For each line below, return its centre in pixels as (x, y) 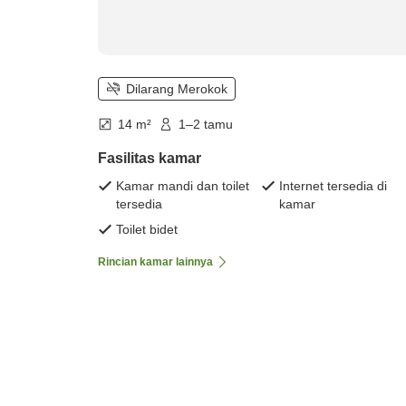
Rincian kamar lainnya (155, 262)
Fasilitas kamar (150, 159)
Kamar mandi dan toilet (183, 186)
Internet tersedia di (333, 186)
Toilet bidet (147, 230)
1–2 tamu (206, 125)
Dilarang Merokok (177, 89)
